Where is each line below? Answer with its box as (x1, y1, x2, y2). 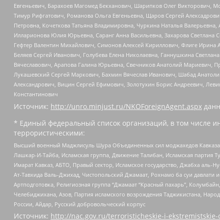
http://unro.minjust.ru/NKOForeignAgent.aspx (51, 101, 202, 111)
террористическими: (14, 128, 85, 137)
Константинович (14, 90, 58, 98)
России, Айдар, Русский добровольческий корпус (14, 200, 145, 208)
